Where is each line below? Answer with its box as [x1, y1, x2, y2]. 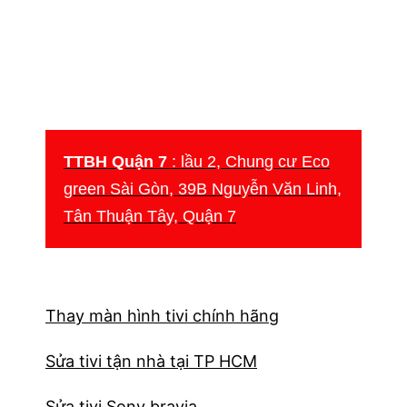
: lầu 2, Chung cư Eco [167, 152, 330, 171]
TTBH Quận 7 [64, 152, 167, 171]
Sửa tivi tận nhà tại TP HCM [45, 351, 257, 371]
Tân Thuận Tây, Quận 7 [64, 206, 236, 225]
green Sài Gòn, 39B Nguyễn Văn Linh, [64, 179, 342, 198]
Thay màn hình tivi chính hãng [45, 305, 279, 325]
